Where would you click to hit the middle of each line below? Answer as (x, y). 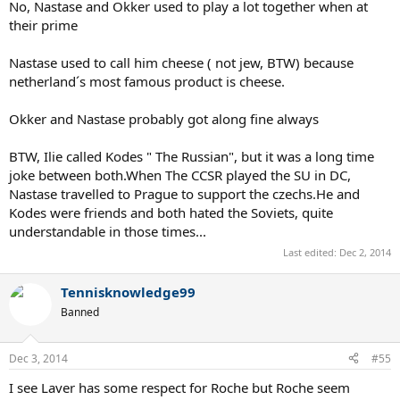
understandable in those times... (108, 231)
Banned (80, 312)
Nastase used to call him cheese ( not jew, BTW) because (181, 62)
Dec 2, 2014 (365, 253)
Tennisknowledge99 (128, 292)
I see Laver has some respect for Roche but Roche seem (179, 387)
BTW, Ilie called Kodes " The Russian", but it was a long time (192, 156)
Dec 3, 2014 (38, 358)
